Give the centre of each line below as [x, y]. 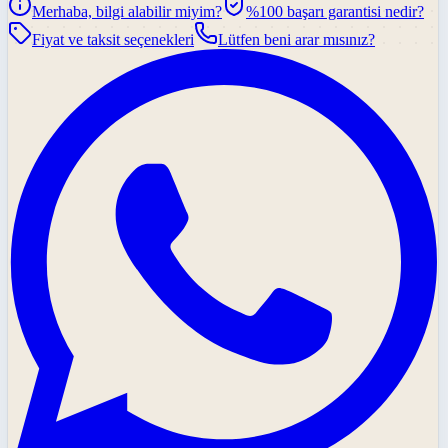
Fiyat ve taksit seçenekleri [113, 40]
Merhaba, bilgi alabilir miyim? [127, 12]
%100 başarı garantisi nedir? [335, 12]
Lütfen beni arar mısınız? [296, 40]
